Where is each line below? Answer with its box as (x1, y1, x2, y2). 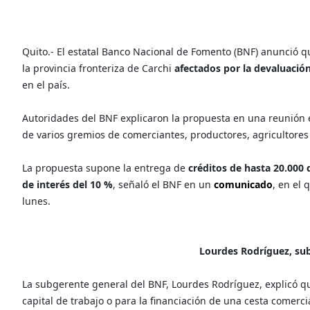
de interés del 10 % (22, 177, 113, 191)
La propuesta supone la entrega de (22, 161, 188, 174)
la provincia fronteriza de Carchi (22, 61, 174, 75)
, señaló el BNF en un (113, 177, 214, 191)
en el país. (22, 77, 70, 91)
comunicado (214, 177, 273, 191)
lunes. (22, 194, 51, 208)
